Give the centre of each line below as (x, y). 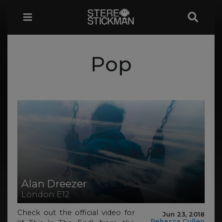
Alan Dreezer (54, 183)
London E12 (45, 194)
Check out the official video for (76, 213)
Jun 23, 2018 (184, 214)
